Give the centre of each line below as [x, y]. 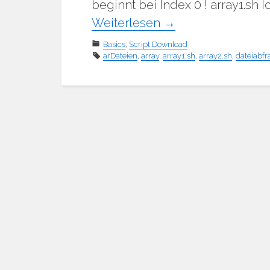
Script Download [158, 44]
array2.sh [215, 55]
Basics [114, 44]
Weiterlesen [127, 23]
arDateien [120, 55]
